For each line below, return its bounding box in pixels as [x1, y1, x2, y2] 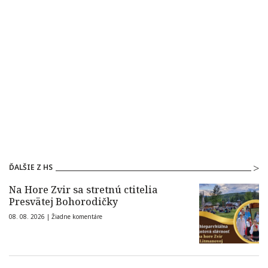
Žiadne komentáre [51, 212, 102, 221]
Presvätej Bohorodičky [9, 195, 118, 209]
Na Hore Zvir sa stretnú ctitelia [9, 183, 158, 197]
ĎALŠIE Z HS [9, 162, 53, 173]
